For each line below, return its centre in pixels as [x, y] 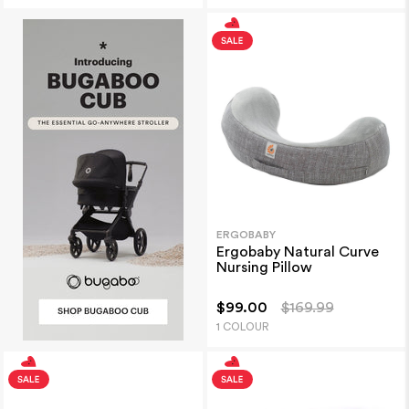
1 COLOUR [242, 327]
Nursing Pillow [264, 268]
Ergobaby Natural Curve [297, 252]
